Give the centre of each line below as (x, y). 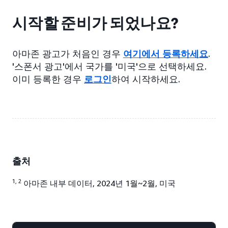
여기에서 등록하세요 (166, 54)
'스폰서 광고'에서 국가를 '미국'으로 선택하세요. (109, 66)
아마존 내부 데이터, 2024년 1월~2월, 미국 (98, 183)
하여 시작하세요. (146, 79)
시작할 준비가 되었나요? (95, 24)
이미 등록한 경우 (48, 79)
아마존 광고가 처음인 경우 (68, 54)
